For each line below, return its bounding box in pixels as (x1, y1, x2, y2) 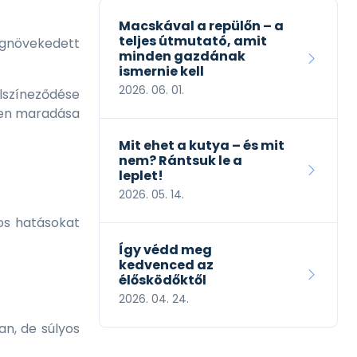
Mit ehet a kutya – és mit (119, 136, 284, 155)
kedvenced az (119, 256, 214, 275)
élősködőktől (119, 271, 206, 290)
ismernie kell (119, 62, 204, 81)
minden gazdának (119, 47, 245, 66)
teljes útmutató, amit (119, 32, 267, 51)
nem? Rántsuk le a (119, 151, 242, 171)
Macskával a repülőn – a (119, 17, 284, 36)
